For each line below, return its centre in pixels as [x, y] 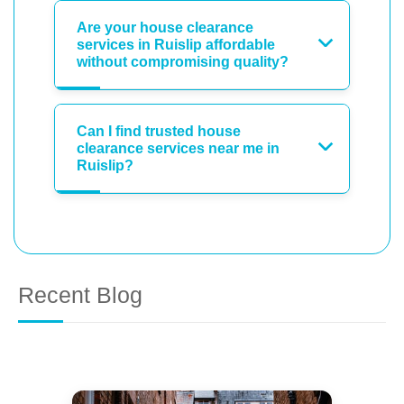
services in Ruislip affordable [176, 44]
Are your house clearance [165, 27]
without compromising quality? [183, 61]
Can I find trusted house [159, 131]
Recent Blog [80, 294]
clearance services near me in [178, 148]
